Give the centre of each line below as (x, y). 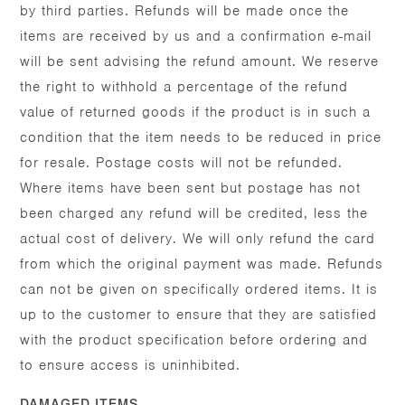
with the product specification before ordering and (194, 340)
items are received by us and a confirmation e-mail (196, 37)
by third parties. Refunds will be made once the (185, 11)
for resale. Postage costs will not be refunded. (182, 163)
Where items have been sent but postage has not (191, 188)
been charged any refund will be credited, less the (194, 214)
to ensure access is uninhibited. (131, 366)
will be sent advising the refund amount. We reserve (200, 62)
